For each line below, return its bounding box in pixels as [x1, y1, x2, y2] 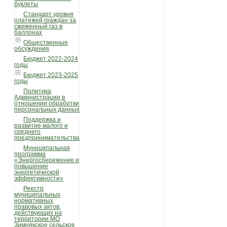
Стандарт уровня [23, 11, 74, 18]
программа [14, 150, 46, 158]
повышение [14, 163, 49, 170]
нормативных [14, 197, 54, 204]
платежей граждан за [14, 17, 77, 24]
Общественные [23, 39, 68, 46]
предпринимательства [14, 134, 80, 141]
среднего [14, 128, 41, 135]
